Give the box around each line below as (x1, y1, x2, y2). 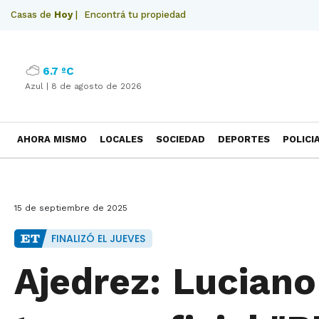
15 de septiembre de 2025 (14, 203, 127, 213)
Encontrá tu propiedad (84, 9, 186, 20)
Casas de (11, 9, 54, 20)
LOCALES (100, 134, 143, 145)
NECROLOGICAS (17, 168, 92, 179)
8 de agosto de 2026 (51, 81, 142, 91)
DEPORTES (218, 134, 270, 145)
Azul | (25, 81, 51, 91)
